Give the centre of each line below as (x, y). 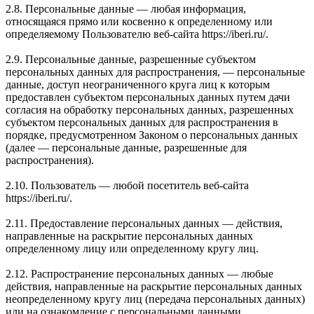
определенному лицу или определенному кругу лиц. (132, 248)
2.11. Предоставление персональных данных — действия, (144, 223)
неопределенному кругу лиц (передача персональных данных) (155, 299)
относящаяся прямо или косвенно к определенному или (139, 21)
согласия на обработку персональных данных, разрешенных (150, 109)
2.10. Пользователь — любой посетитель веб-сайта (127, 185)
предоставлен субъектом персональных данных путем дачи (148, 97)
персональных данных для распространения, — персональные (155, 71)
